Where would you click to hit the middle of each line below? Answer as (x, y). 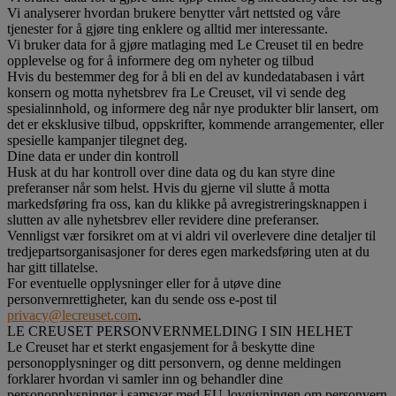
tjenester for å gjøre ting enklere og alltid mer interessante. (168, 28)
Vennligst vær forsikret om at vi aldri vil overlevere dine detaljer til (191, 235)
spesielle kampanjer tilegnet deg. (97, 140)
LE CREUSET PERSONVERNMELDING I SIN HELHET (180, 331)
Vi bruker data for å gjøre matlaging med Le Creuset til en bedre (185, 44)
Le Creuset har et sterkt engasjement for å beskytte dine (161, 346)
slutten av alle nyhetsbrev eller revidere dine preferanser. (163, 219)
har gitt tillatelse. (53, 267)
